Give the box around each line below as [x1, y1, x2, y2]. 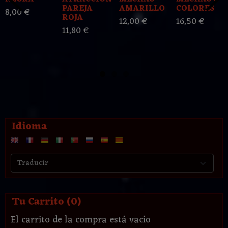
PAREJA [62, 2, 93, 16]
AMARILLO [119, 2, 165, 16]
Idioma [12, 118, 47, 136]
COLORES [176, 2, 214, 16]
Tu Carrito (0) [12, 192, 81, 211]
